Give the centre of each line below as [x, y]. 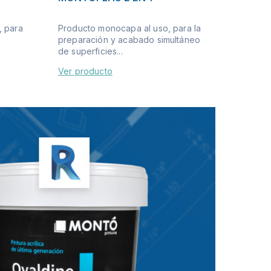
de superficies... [90, 51]
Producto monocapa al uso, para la [130, 28]
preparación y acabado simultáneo [129, 39]
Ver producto [85, 71]
